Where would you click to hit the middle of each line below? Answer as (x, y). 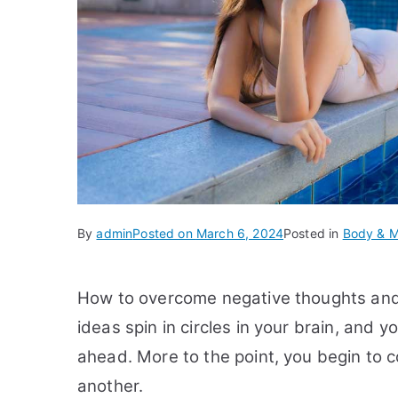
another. (111, 386)
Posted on (164, 233)
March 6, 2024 (239, 233)
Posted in (313, 233)
